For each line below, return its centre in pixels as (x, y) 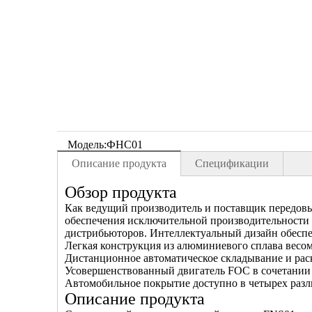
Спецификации (232, 163)
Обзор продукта (121, 192)
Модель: (87, 145)
